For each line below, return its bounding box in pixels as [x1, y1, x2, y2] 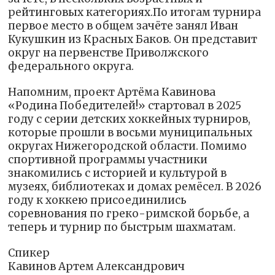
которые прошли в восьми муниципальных [8, 126, 253, 140]
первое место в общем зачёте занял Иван [8, 19, 239, 33]
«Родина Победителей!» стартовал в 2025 [8, 99, 242, 113]
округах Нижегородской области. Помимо [8, 139, 247, 153]
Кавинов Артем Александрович [8, 260, 185, 274]
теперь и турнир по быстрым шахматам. [8, 220, 236, 234]
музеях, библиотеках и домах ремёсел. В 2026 [8, 180, 262, 194]
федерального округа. [8, 60, 134, 74]
